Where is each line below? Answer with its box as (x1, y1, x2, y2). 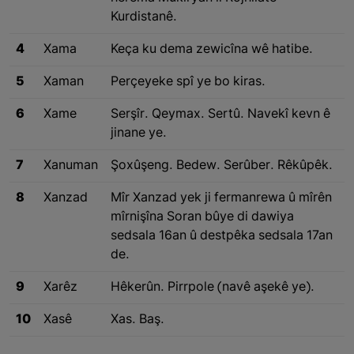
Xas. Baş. (111, 312, 164, 329)
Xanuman (43, 158, 98, 175)
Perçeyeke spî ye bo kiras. (111, 74, 265, 91)
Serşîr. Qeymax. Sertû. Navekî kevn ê (111, 107, 330, 123)
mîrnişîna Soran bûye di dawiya (111, 209, 294, 226)
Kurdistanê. (111, 9, 177, 26)
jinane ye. (111, 126, 167, 142)
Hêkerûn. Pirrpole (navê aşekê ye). (111, 280, 314, 296)
